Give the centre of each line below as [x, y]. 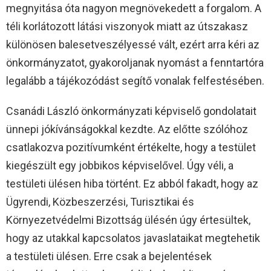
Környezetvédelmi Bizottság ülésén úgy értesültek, [128, 220]
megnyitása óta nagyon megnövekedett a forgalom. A [134, 8]
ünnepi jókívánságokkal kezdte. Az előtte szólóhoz [127, 129]
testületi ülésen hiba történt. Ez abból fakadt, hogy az [132, 183]
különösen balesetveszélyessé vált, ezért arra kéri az [133, 44]
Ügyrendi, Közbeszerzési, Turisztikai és [100, 201]
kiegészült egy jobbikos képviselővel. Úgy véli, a [120, 165]
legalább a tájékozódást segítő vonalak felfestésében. [135, 80]
